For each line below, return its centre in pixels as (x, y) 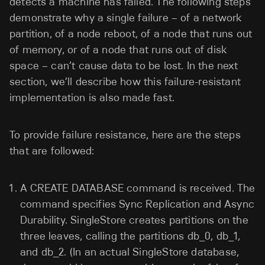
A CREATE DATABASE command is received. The (138, 188)
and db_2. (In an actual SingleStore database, (130, 252)
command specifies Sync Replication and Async (137, 204)
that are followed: (52, 151)
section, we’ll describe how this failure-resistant (125, 81)
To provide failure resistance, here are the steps (125, 135)
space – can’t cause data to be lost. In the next (124, 65)
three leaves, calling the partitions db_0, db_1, (130, 236)
